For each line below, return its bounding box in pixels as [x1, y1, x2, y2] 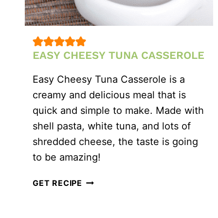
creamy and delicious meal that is [33, 89, 186, 101]
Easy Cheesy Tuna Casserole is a [33, 73, 185, 86]
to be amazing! [33, 151, 101, 163]
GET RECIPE [33, 178, 82, 188]
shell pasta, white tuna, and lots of [33, 120, 191, 132]
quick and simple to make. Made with [33, 105, 204, 117]
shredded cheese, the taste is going [33, 136, 198, 148]
